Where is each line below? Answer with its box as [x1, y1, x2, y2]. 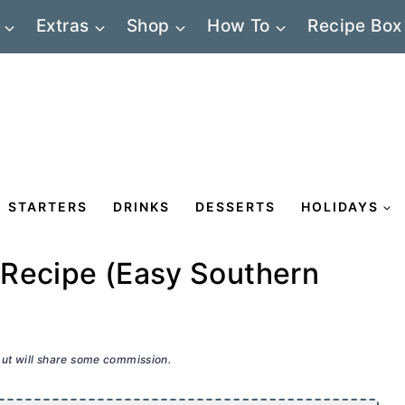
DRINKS [113, 198, 170, 214]
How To [207, 15, 270, 37]
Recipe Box [307, 15, 402, 37]
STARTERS [8, 198, 88, 214]
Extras [36, 15, 89, 37]
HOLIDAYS [301, 198, 379, 214]
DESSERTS [195, 198, 276, 214]
